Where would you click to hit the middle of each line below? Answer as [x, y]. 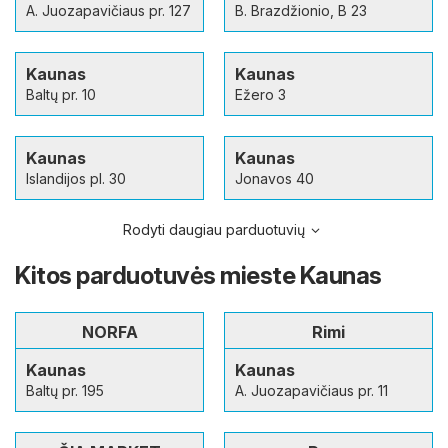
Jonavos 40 [274, 179]
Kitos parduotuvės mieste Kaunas [198, 276]
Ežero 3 [260, 95]
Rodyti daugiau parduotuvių [214, 230]
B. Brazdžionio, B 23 [301, 11]
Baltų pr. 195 [65, 391]
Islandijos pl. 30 [76, 179]
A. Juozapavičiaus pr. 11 [311, 391]
